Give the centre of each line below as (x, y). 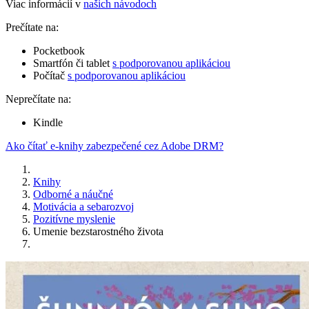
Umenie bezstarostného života (98, 232)
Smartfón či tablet (73, 63)
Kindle (48, 123)
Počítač (50, 76)
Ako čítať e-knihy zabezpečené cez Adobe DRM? (114, 146)
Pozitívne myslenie (74, 219)
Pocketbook (59, 51)
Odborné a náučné (73, 195)
